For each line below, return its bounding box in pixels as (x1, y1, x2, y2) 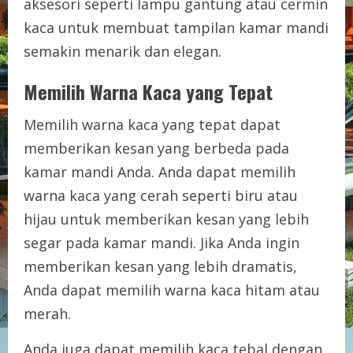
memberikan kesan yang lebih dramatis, (24, 256, 297, 276)
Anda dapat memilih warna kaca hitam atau (24, 280, 320, 299)
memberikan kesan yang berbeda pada (24, 138, 289, 158)
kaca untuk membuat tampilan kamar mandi (24, 17, 329, 37)
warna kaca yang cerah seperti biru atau (24, 185, 298, 205)
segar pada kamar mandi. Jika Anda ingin (24, 232, 299, 252)
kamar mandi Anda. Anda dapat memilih (24, 162, 295, 181)
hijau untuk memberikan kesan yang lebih (24, 209, 309, 229)
